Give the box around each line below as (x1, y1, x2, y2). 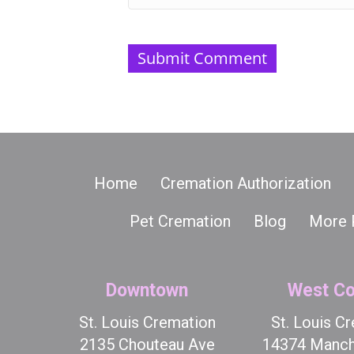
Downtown (106, 280, 189, 301)
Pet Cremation (130, 212, 231, 231)
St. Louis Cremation (78, 313, 216, 332)
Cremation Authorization (160, 174, 331, 193)
